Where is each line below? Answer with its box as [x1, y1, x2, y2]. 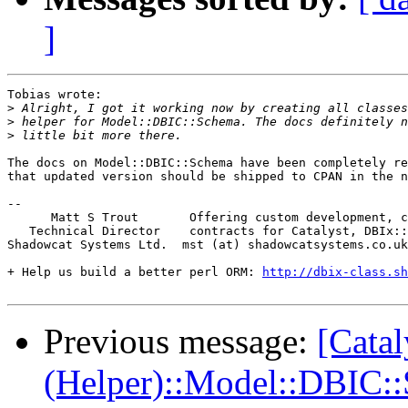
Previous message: [44, 321, 317, 362]
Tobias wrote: [7, 87, 102, 102]
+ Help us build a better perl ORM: [7, 265, 262, 280]
